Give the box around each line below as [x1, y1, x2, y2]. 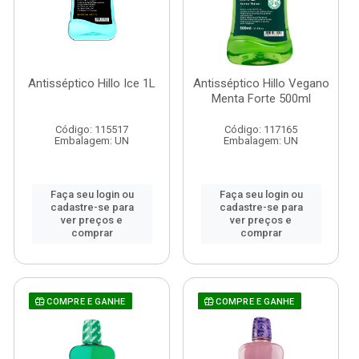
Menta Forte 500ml [211, 91, 311, 106]
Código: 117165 [224, 123, 297, 135]
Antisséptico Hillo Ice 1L [28, 76, 155, 91]
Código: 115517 [55, 123, 128, 135]
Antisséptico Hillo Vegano [192, 76, 329, 91]
